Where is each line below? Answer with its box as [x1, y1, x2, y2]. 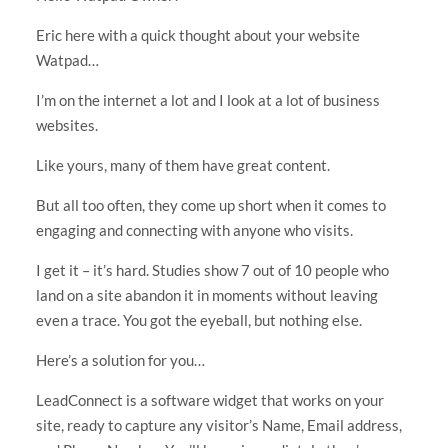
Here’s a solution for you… [35, 350, 205, 369]
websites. [35, 115, 98, 134]
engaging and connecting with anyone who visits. [35, 220, 353, 239]
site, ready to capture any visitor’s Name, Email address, [35, 415, 402, 434]
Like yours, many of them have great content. [35, 155, 330, 174]
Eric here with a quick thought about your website [35, 25, 360, 44]
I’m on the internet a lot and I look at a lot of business [35, 90, 380, 109]
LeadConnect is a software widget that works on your [35, 390, 384, 409]
